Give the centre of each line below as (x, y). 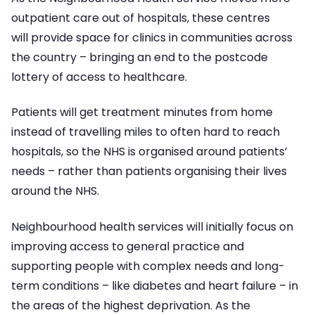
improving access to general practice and (128, 246)
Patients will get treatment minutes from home (142, 112)
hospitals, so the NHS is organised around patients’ (149, 152)
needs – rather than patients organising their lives (149, 172)
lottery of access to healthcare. (99, 77)
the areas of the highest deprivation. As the (131, 305)
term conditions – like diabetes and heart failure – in (155, 285)
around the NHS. (55, 191)
